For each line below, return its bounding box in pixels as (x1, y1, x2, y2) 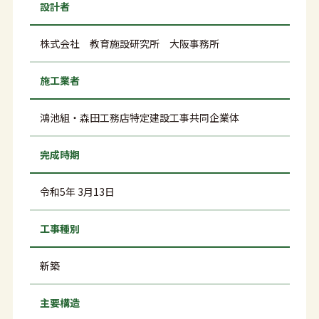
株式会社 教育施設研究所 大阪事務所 (39, 36, 219, 51)
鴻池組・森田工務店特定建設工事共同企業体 (39, 110, 239, 125)
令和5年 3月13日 (39, 184, 115, 199)
